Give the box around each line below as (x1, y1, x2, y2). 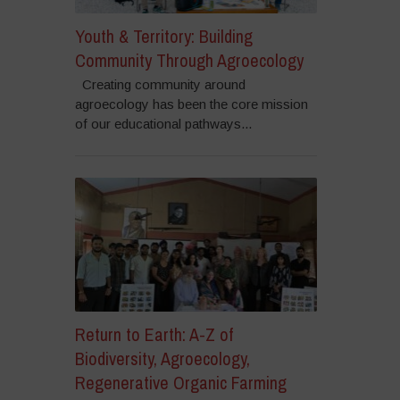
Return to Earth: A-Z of (74, 321, 233, 346)
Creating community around (74, 77, 246, 93)
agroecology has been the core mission (74, 96, 308, 112)
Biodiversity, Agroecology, (74, 346, 250, 371)
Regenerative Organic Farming (74, 370, 287, 395)
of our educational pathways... (74, 116, 252, 132)
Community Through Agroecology (74, 48, 304, 73)
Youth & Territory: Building (74, 24, 253, 49)
